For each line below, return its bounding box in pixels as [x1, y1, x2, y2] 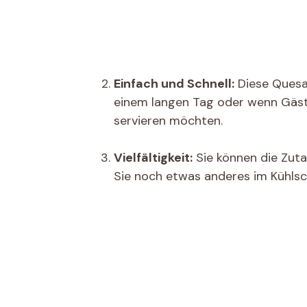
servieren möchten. [114, 112, 223, 129]
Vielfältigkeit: [114, 149, 193, 166]
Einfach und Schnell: [114, 75, 234, 92]
